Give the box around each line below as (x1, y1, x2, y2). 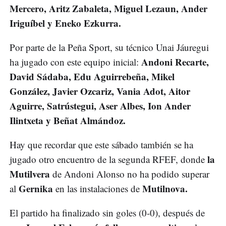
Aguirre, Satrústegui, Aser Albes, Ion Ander (10, 99, 191, 113)
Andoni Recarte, (139, 55, 209, 69)
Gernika (16, 182, 53, 196)
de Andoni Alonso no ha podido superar (50, 167, 209, 181)
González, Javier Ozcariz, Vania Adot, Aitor (10, 84, 190, 98)
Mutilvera (10, 167, 50, 181)
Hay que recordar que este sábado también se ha (10, 138, 193, 151)
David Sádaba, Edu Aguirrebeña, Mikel (10, 70, 175, 84)
